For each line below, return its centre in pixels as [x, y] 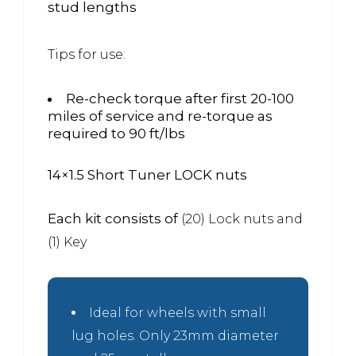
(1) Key [67, 242]
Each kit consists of [114, 218]
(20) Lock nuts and [242, 219]
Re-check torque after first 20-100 [180, 98]
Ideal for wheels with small [178, 312]
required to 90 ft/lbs [116, 133]
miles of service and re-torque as [160, 116]
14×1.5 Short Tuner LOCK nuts [147, 174]
